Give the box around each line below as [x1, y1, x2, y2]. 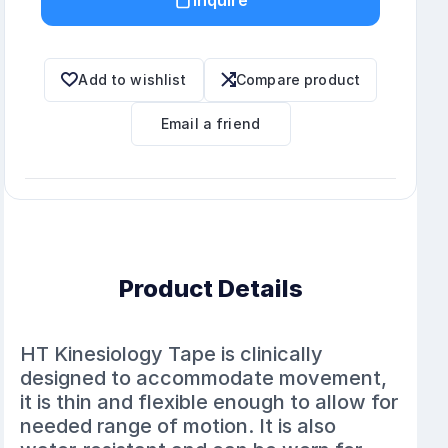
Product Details [118, 273, 303, 303]
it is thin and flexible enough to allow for [20, 389, 399, 414]
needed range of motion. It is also [20, 413, 337, 438]
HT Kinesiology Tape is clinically [20, 341, 324, 366]
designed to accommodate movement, [20, 365, 388, 390]
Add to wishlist [78, 70, 187, 88]
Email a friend [161, 114, 261, 132]
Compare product [236, 70, 361, 88]
